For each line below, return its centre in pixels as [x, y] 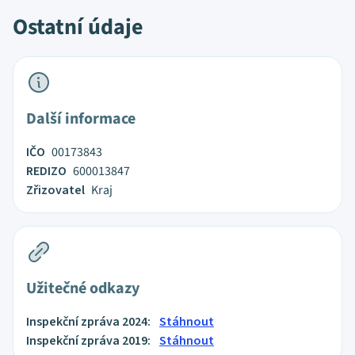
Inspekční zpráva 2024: [90, 322]
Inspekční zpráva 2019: [90, 341]
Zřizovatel [55, 190]
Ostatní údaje [78, 27]
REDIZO [46, 171]
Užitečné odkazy [83, 288]
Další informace [81, 119]
